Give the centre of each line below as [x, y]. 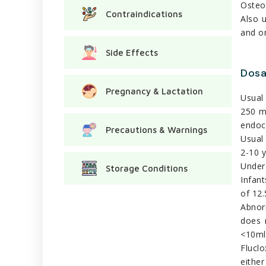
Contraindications [144, 14]
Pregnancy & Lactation [154, 91]
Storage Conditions [147, 168]
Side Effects [132, 52]
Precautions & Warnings [156, 129]
